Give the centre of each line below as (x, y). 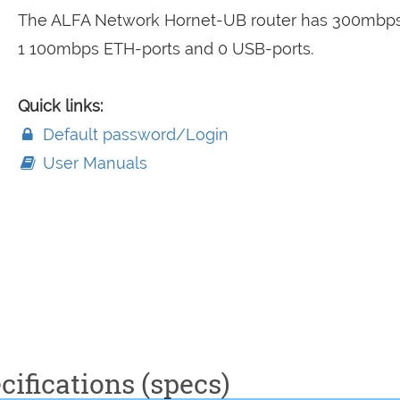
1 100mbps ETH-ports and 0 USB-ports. (165, 49)
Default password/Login (133, 134)
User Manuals (92, 163)
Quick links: (60, 106)
